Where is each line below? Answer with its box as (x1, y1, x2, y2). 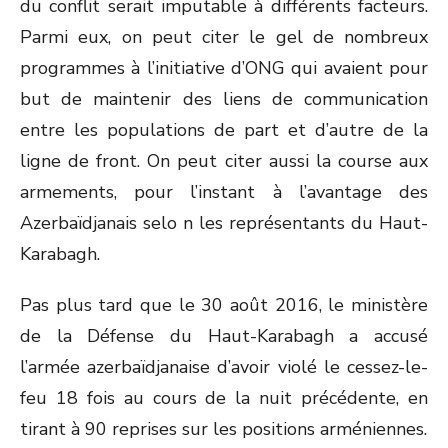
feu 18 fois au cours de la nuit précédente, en (20, 386, 428, 410)
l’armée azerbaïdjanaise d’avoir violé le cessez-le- (20, 355, 428, 379)
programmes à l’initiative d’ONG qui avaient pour (20, 56, 428, 80)
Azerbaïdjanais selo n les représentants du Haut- (20, 211, 428, 235)
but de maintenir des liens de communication (20, 87, 428, 111)
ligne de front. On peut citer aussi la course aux (20, 149, 428, 173)
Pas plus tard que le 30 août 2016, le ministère (20, 293, 428, 317)
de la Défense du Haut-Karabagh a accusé (20, 324, 428, 348)
